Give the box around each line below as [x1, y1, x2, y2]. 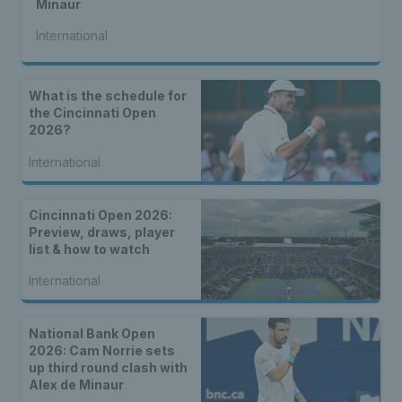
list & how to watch [29, 240, 150, 257]
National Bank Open [29, 326, 155, 342]
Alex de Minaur [29, 377, 124, 393]
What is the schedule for [29, 88, 187, 104]
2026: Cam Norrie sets [29, 343, 175, 359]
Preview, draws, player [29, 223, 175, 240]
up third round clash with [29, 360, 188, 376]
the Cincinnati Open [29, 105, 156, 121]
